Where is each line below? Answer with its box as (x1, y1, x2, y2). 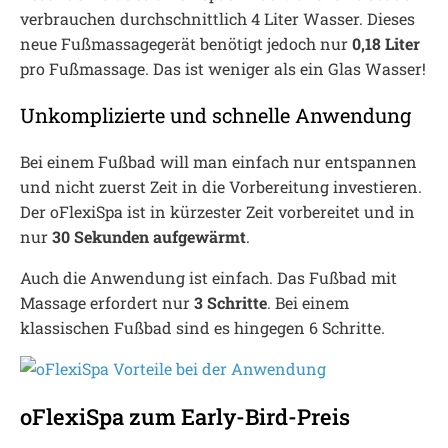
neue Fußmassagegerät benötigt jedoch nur (20, 33, 352, 54)
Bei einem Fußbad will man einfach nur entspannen (20, 151, 417, 172)
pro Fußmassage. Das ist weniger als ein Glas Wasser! (20, 58, 426, 79)
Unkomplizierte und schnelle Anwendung (20, 102, 411, 128)
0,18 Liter (352, 33, 420, 54)
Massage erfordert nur (20, 292, 190, 313)
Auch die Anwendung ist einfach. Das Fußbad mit (20, 267, 397, 288)
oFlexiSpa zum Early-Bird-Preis (20, 402, 350, 431)
